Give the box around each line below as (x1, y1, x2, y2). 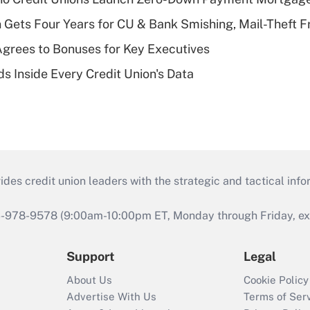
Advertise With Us (66, 291, 156, 303)
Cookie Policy (244, 274, 309, 286)
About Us (66, 274, 112, 286)
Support (66, 249, 115, 264)
